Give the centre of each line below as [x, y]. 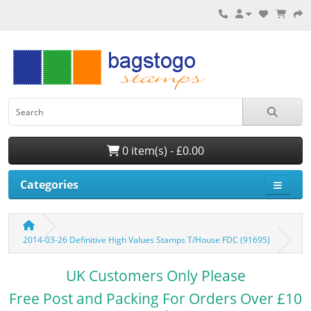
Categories [49, 185]
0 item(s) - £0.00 [162, 150]
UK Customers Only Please [155, 276]
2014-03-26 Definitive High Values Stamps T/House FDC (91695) [146, 240]
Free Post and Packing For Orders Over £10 [155, 299]
